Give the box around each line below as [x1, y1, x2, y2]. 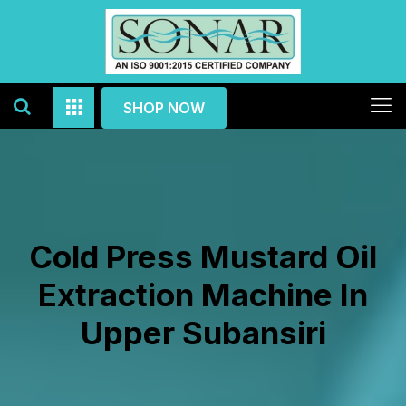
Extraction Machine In [38, 275, 368, 314]
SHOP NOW [123, 99, 205, 117]
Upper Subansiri [80, 314, 326, 352]
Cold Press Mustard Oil [29, 237, 377, 275]
